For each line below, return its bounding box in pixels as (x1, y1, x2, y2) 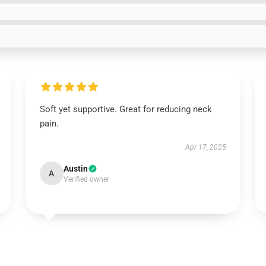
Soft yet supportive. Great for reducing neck (39, 104, 212, 115)
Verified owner (63, 175, 109, 183)
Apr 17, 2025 (185, 143, 227, 151)
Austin (63, 164, 88, 173)
